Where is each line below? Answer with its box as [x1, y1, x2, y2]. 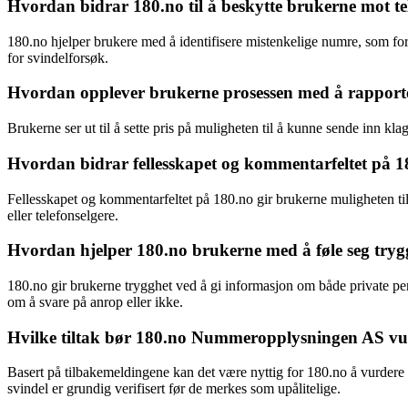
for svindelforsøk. [7, 49, 108, 66]
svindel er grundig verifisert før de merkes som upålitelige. [7, 381, 341, 397]
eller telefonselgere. [7, 207, 118, 223]
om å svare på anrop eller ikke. [7, 294, 183, 311]
